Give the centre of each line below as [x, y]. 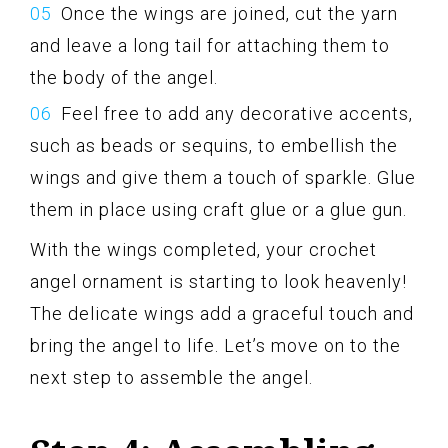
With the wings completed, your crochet [203, 249]
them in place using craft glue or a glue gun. [218, 209]
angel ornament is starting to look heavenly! [218, 281]
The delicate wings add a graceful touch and [222, 313]
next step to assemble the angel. [171, 377]
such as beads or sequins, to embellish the [214, 145]
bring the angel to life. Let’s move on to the [215, 345]
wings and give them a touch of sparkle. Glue [223, 177]
